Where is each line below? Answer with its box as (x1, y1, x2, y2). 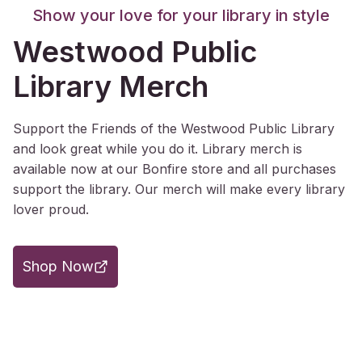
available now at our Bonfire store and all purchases (13, 161, 336, 178)
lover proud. (13, 201, 89, 218)
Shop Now (23, 258, 94, 276)
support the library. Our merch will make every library (13, 181, 345, 198)
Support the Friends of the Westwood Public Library (13, 120, 335, 137)
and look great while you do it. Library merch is (13, 141, 302, 158)
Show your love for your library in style (32, 6, 330, 26)
